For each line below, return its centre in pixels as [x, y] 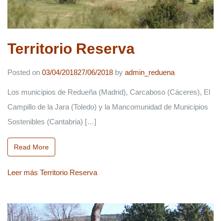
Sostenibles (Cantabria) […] [52, 121]
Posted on [25, 72]
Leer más [23, 172]
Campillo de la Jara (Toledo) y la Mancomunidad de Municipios [108, 107]
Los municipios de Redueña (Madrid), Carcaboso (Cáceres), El [109, 92]
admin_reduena [150, 72]
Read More [31, 147]
